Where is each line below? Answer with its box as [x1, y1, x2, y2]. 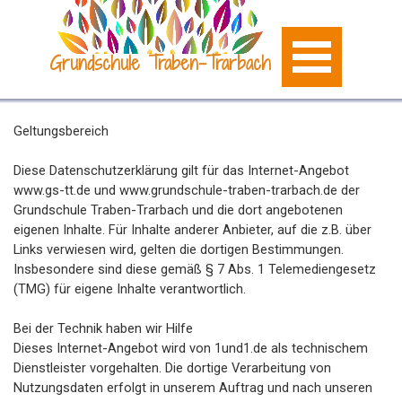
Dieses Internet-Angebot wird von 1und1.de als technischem [13, 340, 368, 356]
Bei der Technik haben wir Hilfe [13, 320, 193, 336]
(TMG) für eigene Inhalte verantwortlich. [13, 281, 246, 297]
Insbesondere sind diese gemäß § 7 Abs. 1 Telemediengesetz [13, 261, 376, 277]
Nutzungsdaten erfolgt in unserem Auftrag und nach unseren [13, 380, 372, 396]
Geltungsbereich [13, 123, 109, 139]
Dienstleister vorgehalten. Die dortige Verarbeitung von [13, 360, 331, 376]
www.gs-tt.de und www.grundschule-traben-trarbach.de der [13, 182, 360, 198]
